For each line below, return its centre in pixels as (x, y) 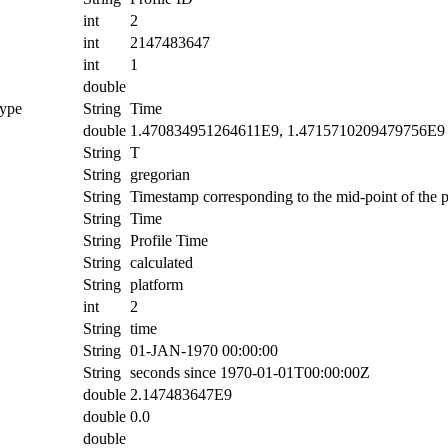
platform (156, 284)
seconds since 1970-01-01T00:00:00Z (250, 372)
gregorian (160, 174)
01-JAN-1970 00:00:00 (204, 350)
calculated (161, 262)
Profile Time (169, 240)
